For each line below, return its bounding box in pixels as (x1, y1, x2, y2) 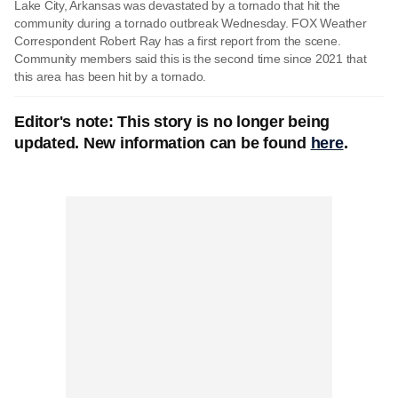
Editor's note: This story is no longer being (14, 113, 330, 131)
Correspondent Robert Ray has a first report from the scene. (14, 34, 341, 48)
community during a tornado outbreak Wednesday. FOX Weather (14, 16, 367, 30)
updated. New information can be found (14, 134, 311, 152)
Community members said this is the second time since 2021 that (14, 52, 367, 66)
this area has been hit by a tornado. (14, 69, 206, 84)
